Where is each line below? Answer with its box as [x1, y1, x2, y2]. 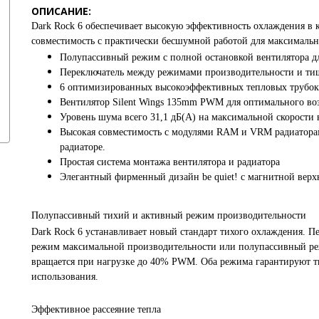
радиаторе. [60, 141, 105, 152]
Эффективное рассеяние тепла [31, 303, 161, 315]
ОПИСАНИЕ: [31, 4, 91, 18]
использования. [31, 271, 98, 282]
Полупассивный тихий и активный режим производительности [31, 209, 306, 221]
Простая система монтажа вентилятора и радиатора [60, 156, 280, 167]
